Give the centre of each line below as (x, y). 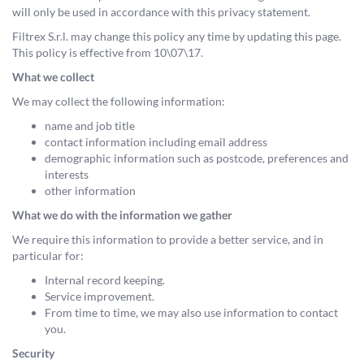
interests (67, 174)
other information (90, 191)
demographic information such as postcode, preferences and (197, 158)
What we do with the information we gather (122, 215)
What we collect (53, 77)
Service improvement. (100, 296)
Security (33, 353)
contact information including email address (156, 142)
